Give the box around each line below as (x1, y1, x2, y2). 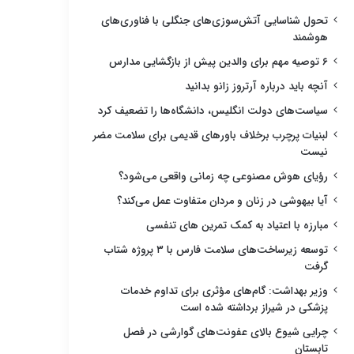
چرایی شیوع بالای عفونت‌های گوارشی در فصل (123, 323, 328, 341)
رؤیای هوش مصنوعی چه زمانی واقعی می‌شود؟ (119, 168, 328, 185)
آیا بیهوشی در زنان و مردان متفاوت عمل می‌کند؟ (117, 192, 328, 209)
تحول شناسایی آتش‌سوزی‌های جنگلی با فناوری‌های (101, 12, 328, 29)
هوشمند (292, 28, 328, 46)
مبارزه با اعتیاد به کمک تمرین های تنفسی (146, 217, 328, 234)
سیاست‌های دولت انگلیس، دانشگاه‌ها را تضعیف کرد (98, 102, 328, 119)
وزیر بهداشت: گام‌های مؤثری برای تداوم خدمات (121, 282, 328, 299)
